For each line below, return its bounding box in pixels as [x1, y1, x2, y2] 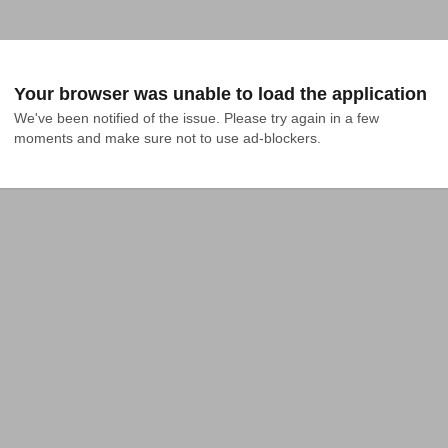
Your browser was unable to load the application [14, 84, 427, 104]
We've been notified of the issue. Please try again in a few [14, 110, 379, 126]
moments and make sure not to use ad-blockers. [14, 130, 321, 146]
